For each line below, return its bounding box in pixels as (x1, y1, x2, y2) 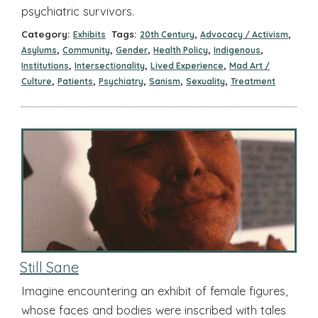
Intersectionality (75, 60, 145, 71)
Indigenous (214, 44, 261, 55)
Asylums (21, 44, 57, 55)
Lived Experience (150, 60, 224, 71)
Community (62, 44, 110, 55)
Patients (57, 75, 93, 87)
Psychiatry (99, 75, 143, 87)
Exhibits (73, 28, 106, 40)
